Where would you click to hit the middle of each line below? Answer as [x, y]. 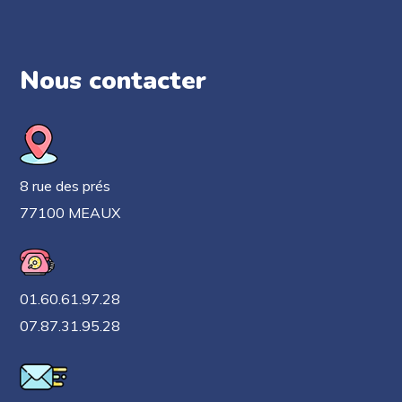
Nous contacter [114, 81]
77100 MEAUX [70, 213]
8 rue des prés [66, 186]
